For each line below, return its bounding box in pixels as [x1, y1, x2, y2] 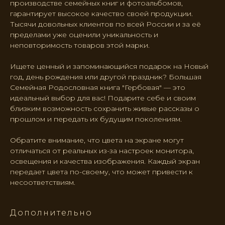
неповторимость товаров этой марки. [10, 41, 150, 50]
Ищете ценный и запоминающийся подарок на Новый [10, 62, 208, 71]
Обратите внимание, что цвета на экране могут [10, 136, 184, 145]
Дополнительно [10, 208, 92, 218]
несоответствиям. [10, 178, 75, 187]
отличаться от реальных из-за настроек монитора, [10, 146, 194, 156]
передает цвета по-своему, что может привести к [10, 167, 193, 177]
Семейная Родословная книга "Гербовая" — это [10, 83, 185, 92]
